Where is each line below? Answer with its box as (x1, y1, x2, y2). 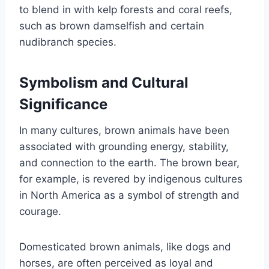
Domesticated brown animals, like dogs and (19, 241, 231, 253)
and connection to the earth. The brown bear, (19, 157, 240, 169)
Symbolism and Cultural (19, 74, 189, 92)
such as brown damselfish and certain (19, 20, 204, 32)
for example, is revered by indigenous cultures (19, 173, 243, 186)
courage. (19, 205, 61, 218)
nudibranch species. (19, 36, 116, 49)
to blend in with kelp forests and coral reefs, (19, 4, 232, 16)
